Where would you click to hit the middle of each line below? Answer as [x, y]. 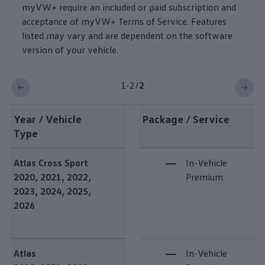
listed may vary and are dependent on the [108, 35]
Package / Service [185, 118]
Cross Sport [62, 162]
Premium [204, 177]
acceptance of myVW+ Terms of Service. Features [125, 21]
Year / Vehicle [47, 118]
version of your [54, 49]
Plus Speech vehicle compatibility [79, 153]
